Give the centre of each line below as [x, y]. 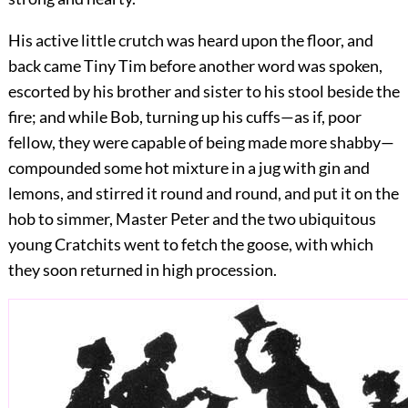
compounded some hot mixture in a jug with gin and [189, 168]
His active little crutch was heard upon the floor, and [190, 41]
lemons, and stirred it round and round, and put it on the [203, 194]
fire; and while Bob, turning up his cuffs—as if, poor [184, 117]
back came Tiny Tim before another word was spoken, [195, 66]
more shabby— [340, 143]
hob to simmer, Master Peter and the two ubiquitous [192, 219]
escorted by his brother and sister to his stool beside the [204, 92]
